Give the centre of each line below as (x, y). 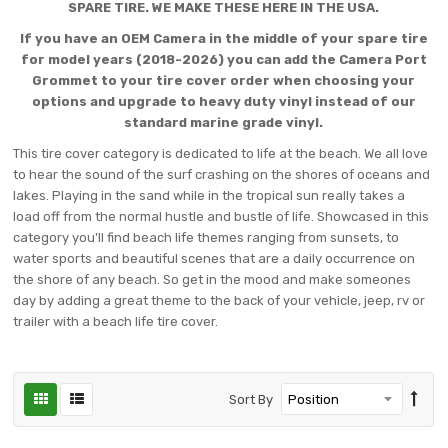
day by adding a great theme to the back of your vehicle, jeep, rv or (219, 300)
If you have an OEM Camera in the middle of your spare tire (223, 38)
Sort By (251, 399)
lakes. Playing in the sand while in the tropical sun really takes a (209, 195)
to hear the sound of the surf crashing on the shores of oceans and (222, 174)
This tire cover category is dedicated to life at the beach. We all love (221, 153)
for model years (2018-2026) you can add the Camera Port (223, 59)
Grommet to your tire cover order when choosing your (224, 80)
